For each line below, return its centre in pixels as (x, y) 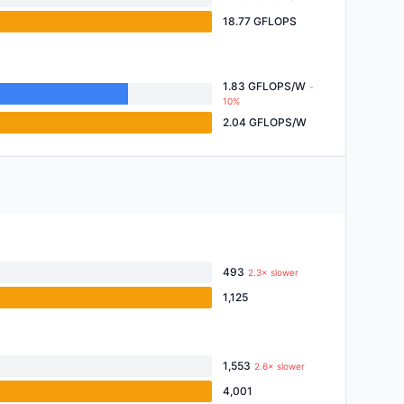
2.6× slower (280, 366)
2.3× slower (273, 272)
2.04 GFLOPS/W (265, 122)
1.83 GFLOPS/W (264, 86)
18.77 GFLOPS (260, 21)
